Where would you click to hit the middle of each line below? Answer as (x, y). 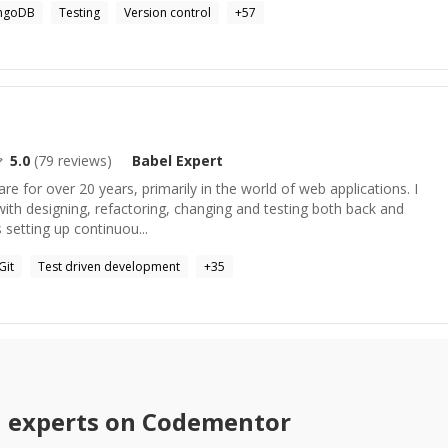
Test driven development (109, 266)
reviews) (83, 160)
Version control (167, 12)
